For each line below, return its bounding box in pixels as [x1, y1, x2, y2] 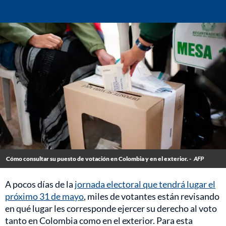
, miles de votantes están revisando [84, 191, 219, 202]
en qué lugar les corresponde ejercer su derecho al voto [5, 203, 217, 214]
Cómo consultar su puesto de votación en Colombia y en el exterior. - [6, 155, 191, 163]
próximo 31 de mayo [5, 191, 84, 202]
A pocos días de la [5, 179, 75, 190]
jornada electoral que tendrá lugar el [75, 179, 215, 190]
